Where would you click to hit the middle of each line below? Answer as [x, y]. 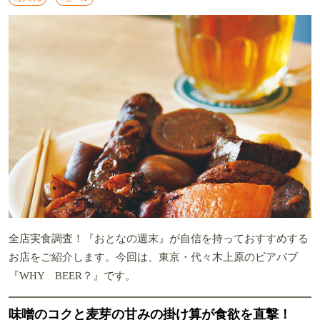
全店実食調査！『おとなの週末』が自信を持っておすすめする [159, 238]
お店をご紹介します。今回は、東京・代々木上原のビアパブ [153, 257]
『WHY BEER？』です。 [72, 275]
